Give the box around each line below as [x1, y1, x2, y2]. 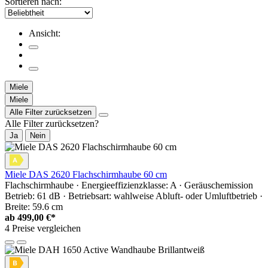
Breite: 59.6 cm [5, 202, 63, 212]
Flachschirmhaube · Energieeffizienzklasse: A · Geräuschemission [5, 180, 253, 191]
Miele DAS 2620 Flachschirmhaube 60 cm [5, 169, 167, 180]
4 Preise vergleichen [5, 223, 81, 234]
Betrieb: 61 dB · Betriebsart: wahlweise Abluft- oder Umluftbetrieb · [5, 191, 263, 202]
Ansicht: [29, 28, 60, 39]
